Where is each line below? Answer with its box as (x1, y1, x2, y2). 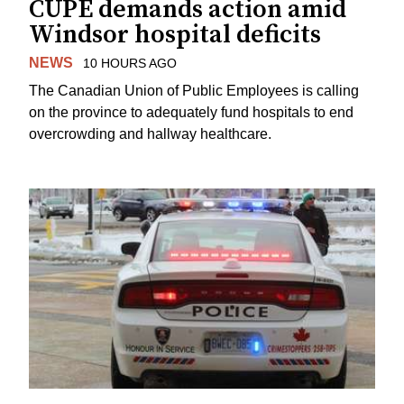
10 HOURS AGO (82, 56, 177, 71)
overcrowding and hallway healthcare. (29, 125, 271, 142)
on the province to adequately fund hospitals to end (29, 104, 353, 120)
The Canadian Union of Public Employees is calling (29, 82, 359, 98)
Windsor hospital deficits (29, 19, 321, 51)
